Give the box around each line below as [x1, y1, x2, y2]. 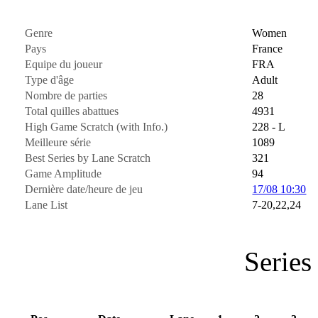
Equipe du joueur [25, 57, 103, 70]
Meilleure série [25, 136, 92, 148]
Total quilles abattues [25, 104, 119, 117]
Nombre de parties [25, 89, 108, 102]
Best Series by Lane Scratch [25, 151, 151, 164]
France [252, 42, 283, 55]
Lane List [25, 198, 68, 211]
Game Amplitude [25, 167, 102, 180]
